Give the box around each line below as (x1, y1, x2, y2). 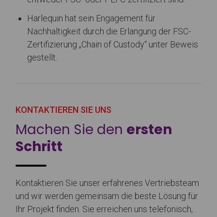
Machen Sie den (15, 120, 126, 139)
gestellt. (27, 52, 57, 62)
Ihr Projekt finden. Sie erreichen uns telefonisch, (15, 203, 193, 214)
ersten (126, 120, 172, 139)
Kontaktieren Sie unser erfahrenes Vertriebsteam (15, 177, 199, 188)
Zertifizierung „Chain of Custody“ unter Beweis (27, 39, 198, 49)
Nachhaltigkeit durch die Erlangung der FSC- (27, 26, 191, 36)
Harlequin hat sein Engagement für (27, 13, 155, 23)
